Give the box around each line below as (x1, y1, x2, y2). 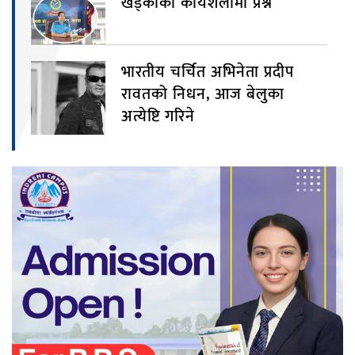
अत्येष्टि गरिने (120, 102, 195, 130)
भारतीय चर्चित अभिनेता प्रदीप (120, 58, 294, 86)
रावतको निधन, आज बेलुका (120, 80, 284, 108)
